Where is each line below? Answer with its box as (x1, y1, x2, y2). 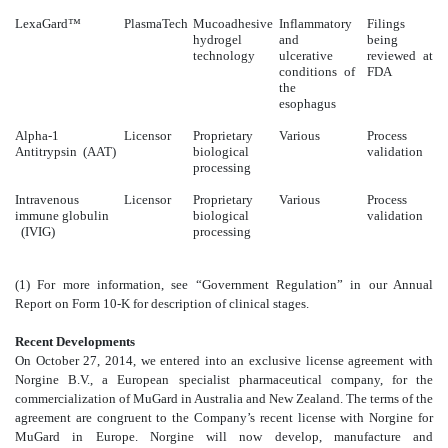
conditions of (279, 64, 355, 80)
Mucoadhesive (193, 16, 273, 32)
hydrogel (193, 32, 242, 48)
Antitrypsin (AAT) (15, 144, 116, 160)
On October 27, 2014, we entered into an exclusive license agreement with (15, 353, 433, 369)
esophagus (279, 96, 336, 112)
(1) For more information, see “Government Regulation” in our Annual (15, 277, 433, 293)
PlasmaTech (124, 16, 188, 32)
